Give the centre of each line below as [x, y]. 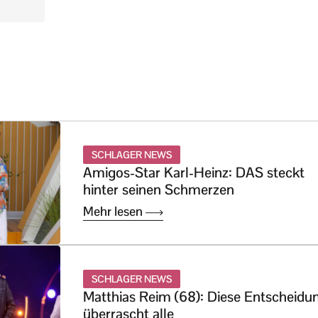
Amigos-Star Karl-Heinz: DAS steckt [194, 172]
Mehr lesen [114, 211]
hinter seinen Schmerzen [159, 189]
